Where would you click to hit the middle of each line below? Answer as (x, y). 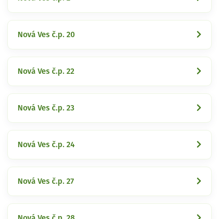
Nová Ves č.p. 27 (46, 181)
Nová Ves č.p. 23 (46, 108)
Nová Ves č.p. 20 (46, 34)
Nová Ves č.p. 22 (46, 71)
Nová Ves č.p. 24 (46, 144)
